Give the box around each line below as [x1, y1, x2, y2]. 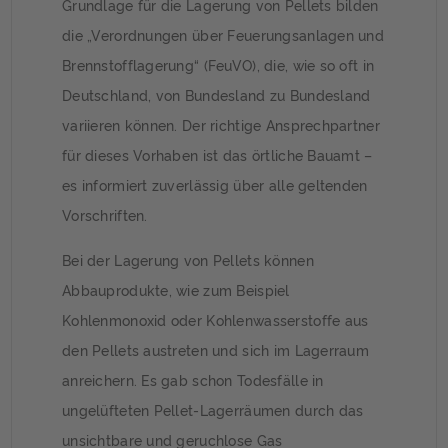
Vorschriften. [62, 204, 148, 224]
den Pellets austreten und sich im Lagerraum [62, 339, 370, 359]
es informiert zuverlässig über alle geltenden [62, 174, 368, 194]
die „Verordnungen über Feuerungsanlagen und [62, 24, 385, 44]
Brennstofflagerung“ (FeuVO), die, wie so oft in [62, 54, 375, 74]
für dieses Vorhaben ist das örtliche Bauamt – [62, 144, 373, 164]
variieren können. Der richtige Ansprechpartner [62, 114, 380, 134]
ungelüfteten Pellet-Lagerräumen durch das [62, 399, 364, 419]
